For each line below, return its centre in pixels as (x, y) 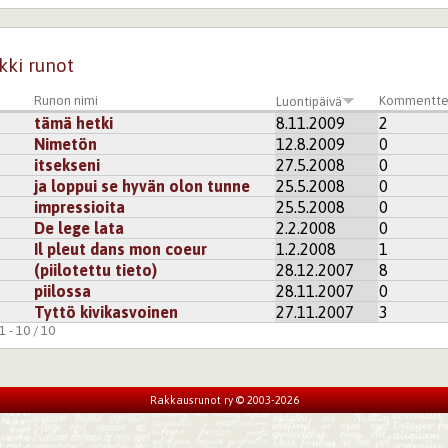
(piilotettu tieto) (96, 269)
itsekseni (67, 164)
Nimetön (66, 143)
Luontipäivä (309, 101)
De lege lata (79, 227)
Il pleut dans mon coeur (121, 248)
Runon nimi (66, 100)
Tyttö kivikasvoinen (106, 311)
